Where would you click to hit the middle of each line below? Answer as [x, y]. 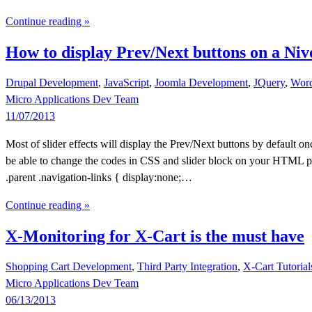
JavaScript [126, 82]
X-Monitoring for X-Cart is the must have [155, 236]
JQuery [269, 82]
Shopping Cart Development [69, 266]
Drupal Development [52, 82]
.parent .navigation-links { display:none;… [99, 177]
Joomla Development [201, 82]
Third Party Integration [187, 266]
